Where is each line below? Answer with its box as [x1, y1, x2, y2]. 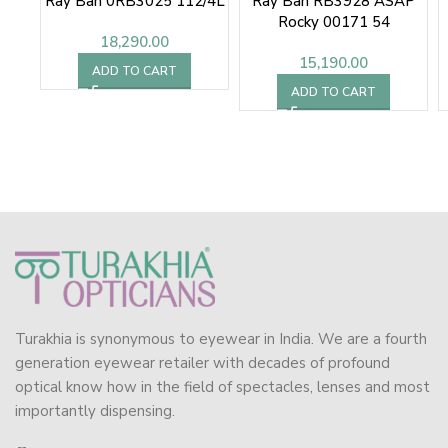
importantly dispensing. [15, 401, 175, 422]
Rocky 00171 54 [277, 12, 390, 33]
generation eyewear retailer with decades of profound [15, 353, 390, 374]
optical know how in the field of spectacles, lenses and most [15, 377, 430, 398]
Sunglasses [295, 33, 372, 54]
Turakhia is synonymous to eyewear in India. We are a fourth [15, 329, 427, 350]
